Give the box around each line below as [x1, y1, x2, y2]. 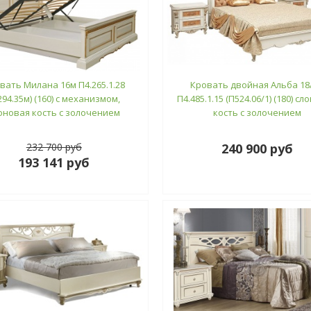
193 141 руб [18, 153, 90, 171]
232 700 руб [26, 140, 82, 153]
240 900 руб [221, 140, 293, 157]
